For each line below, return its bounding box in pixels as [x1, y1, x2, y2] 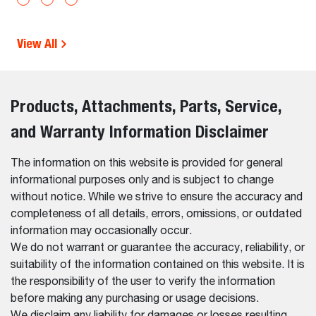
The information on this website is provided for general [11, 157, 283, 169]
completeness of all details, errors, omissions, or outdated [11, 208, 302, 220]
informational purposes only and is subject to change [11, 174, 274, 186]
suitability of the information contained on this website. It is [11, 259, 305, 271]
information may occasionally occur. [11, 225, 192, 237]
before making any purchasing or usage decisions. [11, 293, 259, 305]
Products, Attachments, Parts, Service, [11, 95, 281, 116]
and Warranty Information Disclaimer [11, 121, 269, 141]
